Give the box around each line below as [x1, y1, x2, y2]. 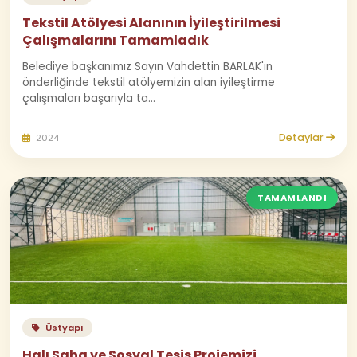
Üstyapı [43, 321, 83, 334]
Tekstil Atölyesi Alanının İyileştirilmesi [22, 14, 280, 32]
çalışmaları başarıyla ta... [22, 91, 155, 106]
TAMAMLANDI [257, 191, 327, 204]
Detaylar [279, 131, 326, 144]
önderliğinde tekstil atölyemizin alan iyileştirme [22, 75, 275, 90]
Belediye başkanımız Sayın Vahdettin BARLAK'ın [22, 59, 273, 74]
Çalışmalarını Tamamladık [22, 31, 209, 49]
